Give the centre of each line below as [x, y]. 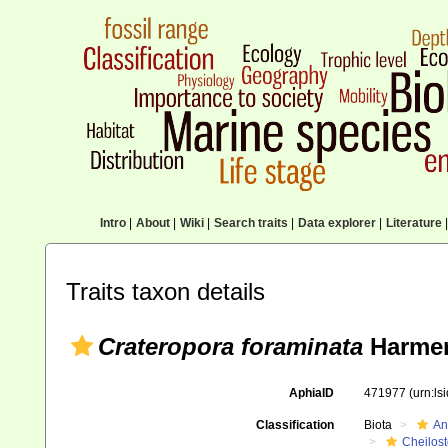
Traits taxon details [165, 291]
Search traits [250, 223]
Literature [413, 223]
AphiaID [311, 393]
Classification [294, 425]
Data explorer [336, 223]
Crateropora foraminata [230, 346]
